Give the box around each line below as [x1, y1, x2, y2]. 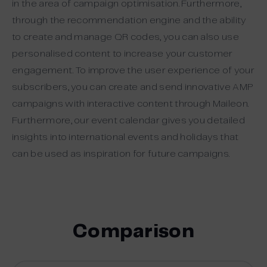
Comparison [72, 222, 195, 241]
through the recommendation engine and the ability [12, 15, 247, 25]
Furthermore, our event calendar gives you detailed [12, 116, 246, 125]
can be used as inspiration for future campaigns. [12, 149, 230, 159]
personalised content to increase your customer [12, 49, 233, 58]
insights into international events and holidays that [12, 132, 239, 142]
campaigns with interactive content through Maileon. [12, 99, 249, 108]
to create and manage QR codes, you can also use [12, 32, 240, 42]
